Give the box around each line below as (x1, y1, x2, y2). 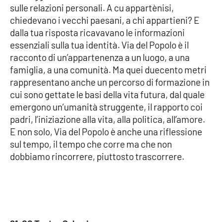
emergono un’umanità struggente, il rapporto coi (10, 101, 203, 112)
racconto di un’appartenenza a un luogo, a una (10, 51, 190, 63)
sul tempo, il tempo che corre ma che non (10, 138, 172, 150)
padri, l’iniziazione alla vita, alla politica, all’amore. (10, 113, 205, 125)
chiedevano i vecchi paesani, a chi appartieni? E (10, 14, 200, 26)
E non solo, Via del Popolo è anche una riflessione (10, 125, 202, 137)
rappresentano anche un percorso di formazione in (10, 76, 210, 88)
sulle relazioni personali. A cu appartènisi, (10, 1, 174, 13)
